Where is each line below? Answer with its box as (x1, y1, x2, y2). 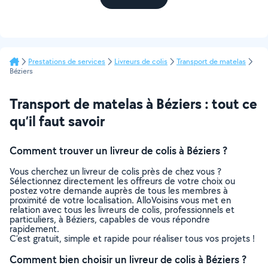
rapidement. (10, 223, 59, 235)
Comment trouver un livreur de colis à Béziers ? (10, 144, 227, 157)
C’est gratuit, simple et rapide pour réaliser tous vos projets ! (10, 232, 255, 245)
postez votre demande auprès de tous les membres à (10, 184, 228, 197)
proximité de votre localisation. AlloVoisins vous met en (10, 194, 231, 206)
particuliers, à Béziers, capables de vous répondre (10, 213, 210, 226)
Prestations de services (28, 56, 105, 66)
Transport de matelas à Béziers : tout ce (10, 94, 257, 113)
